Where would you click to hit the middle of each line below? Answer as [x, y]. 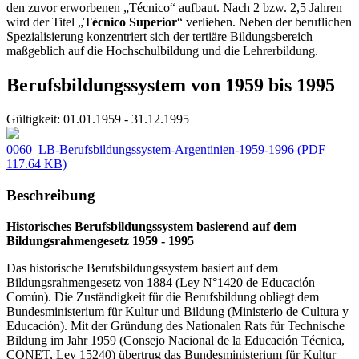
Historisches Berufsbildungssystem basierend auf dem [151, 226]
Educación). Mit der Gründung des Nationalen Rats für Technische [175, 325]
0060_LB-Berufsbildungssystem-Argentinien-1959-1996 [150, 150]
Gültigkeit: [33, 119]
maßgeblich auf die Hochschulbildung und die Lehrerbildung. [162, 51]
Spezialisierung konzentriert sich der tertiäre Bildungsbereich [159, 37]
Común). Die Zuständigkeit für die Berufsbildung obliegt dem [163, 296]
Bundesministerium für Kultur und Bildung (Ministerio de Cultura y [177, 311]
